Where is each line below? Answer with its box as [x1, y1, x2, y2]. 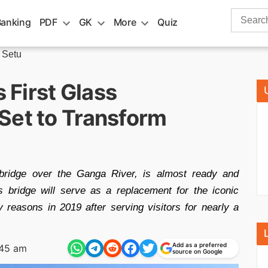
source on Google [172, 248, 223, 255]
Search [230, 10, 261, 20]
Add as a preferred [172, 241, 227, 248]
